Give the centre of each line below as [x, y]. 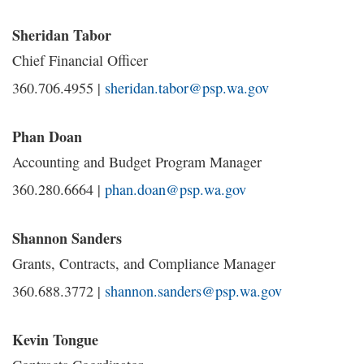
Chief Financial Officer [80, 60]
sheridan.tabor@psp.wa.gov [187, 88]
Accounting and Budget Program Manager [137, 162]
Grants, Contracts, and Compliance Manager [144, 263]
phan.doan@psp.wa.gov [175, 189]
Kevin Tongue [55, 340]
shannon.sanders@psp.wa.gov [193, 291]
